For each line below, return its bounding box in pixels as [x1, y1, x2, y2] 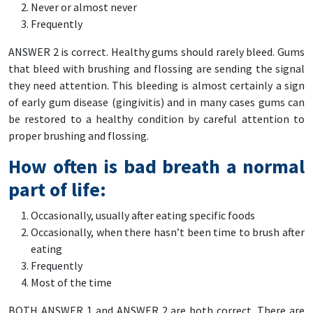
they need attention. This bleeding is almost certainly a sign [8, 78, 305, 92]
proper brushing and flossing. [8, 128, 149, 143]
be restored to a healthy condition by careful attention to [8, 111, 305, 126]
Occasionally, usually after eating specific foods [31, 208, 255, 222]
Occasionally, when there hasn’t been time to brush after [31, 224, 305, 239]
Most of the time [31, 275, 112, 289]
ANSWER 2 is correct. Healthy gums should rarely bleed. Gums [8, 44, 305, 59]
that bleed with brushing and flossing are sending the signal [8, 61, 305, 75]
